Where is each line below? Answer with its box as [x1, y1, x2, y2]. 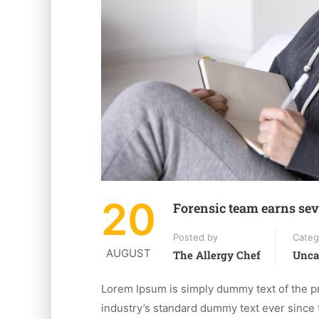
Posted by [173, 231, 218, 243]
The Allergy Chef [173, 247, 261, 262]
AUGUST [106, 246, 151, 260]
